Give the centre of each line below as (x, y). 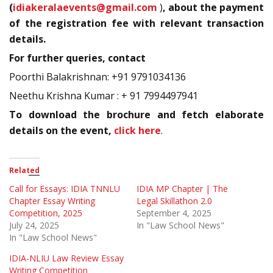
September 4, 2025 (174, 213)
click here (137, 131)
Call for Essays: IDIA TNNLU (65, 189)
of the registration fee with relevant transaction (136, 23)
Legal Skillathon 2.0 (174, 201)
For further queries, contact (77, 58)
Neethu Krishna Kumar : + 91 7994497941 (104, 96)
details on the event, (62, 131)
